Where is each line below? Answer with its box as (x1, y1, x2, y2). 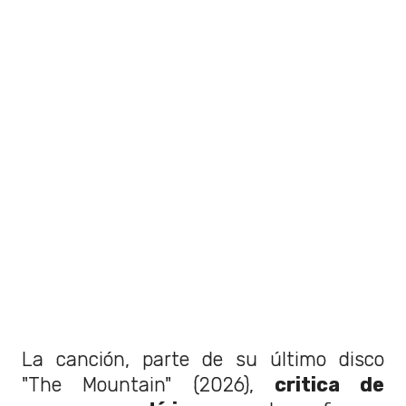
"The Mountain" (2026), (22, 373, 275, 397)
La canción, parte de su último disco (22, 348, 384, 372)
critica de (274, 373, 384, 397)
